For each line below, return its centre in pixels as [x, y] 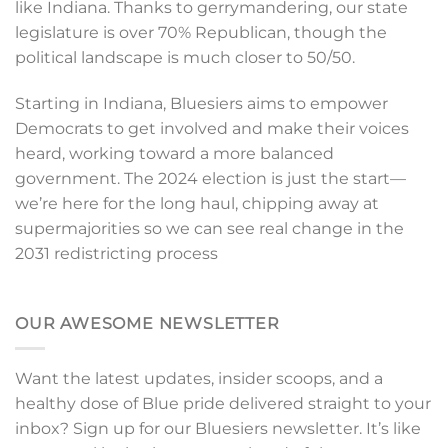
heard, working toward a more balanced [174, 154]
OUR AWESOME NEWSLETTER [147, 324]
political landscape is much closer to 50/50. [185, 58]
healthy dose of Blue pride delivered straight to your [223, 403]
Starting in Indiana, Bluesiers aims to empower [201, 104]
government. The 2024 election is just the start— [210, 179]
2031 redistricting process [116, 254]
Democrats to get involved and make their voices [212, 129]
